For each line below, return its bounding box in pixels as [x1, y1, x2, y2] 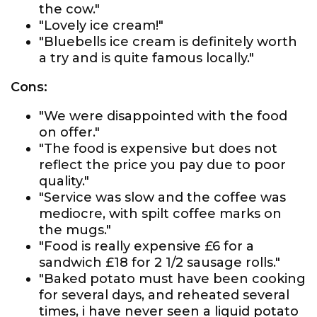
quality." [39, 173, 89, 189]
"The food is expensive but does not [39, 141, 277, 156]
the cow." [39, 1, 100, 17]
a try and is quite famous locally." [39, 50, 254, 66]
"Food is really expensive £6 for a [39, 238, 254, 254]
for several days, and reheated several [39, 287, 289, 303]
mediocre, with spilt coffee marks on [39, 206, 282, 221]
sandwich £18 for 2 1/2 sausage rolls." [39, 255, 280, 270]
